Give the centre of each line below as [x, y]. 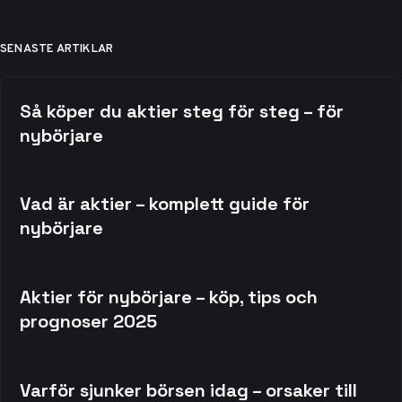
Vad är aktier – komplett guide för [164, 204]
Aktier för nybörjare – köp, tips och [168, 297]
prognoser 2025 [88, 322]
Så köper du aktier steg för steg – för [181, 111]
